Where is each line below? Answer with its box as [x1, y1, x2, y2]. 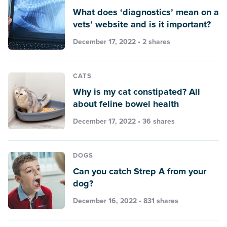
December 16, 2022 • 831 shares [73, 196, 178, 205]
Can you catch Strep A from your [73, 165, 206, 177]
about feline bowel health [73, 98, 179, 109]
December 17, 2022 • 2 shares [73, 37, 170, 46]
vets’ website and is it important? [73, 18, 211, 30]
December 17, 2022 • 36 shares [73, 117, 175, 126]
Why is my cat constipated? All [73, 86, 200, 97]
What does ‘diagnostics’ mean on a [73, 6, 219, 18]
